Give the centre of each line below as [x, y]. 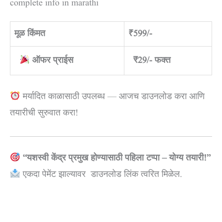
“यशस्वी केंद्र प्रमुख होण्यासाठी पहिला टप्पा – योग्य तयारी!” [116, 158]
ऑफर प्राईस [53, 61]
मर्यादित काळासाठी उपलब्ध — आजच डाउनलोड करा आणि [112, 97]
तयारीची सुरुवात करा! [44, 113]
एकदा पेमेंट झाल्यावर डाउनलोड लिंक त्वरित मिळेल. [101, 175]
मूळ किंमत [30, 34]
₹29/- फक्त [152, 61]
